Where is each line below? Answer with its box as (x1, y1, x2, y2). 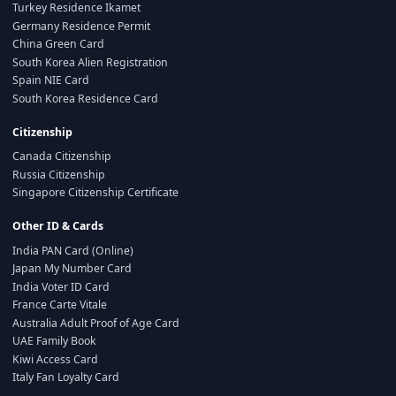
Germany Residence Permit (12, 18, 150, 34)
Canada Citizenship (12, 148, 111, 164)
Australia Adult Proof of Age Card (12, 315, 179, 331)
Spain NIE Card (12, 72, 89, 88)
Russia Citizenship (12, 166, 105, 182)
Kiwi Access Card (12, 351, 98, 367)
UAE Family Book (12, 333, 96, 348)
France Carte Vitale (12, 297, 107, 312)
